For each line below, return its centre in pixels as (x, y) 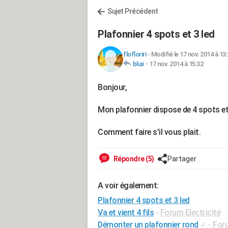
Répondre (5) (133, 159)
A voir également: (128, 186)
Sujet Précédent (133, 11)
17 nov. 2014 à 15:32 (176, 64)
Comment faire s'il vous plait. (149, 132)
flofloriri (135, 54)
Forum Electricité (190, 212)
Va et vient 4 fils (126, 212)
